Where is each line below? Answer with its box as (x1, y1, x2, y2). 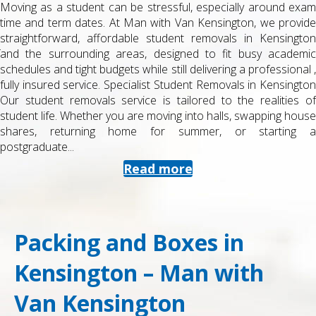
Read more (123, 159, 193, 177)
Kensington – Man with (14, 257, 264, 288)
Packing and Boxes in (14, 227, 244, 257)
